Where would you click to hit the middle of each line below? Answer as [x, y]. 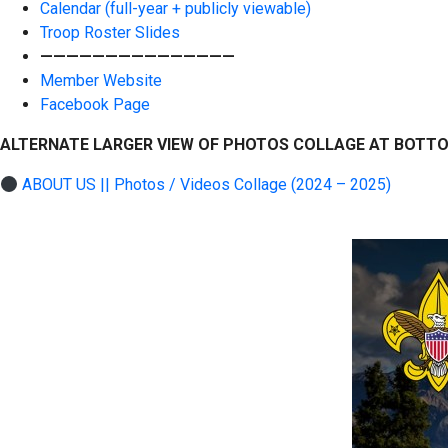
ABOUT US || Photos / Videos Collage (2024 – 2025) [207, 185]
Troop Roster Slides [110, 33]
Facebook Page [95, 105]
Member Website [101, 81]
